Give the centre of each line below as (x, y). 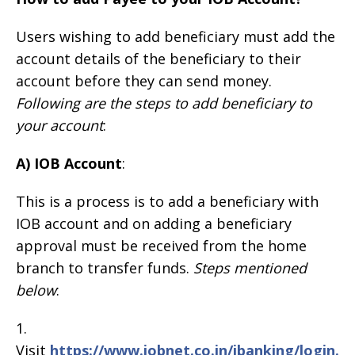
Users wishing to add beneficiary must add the (176, 36)
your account (59, 125)
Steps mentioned (250, 267)
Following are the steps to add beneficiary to (164, 103)
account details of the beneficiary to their (158, 58)
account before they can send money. (144, 80)
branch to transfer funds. (105, 267)
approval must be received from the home (161, 245)
